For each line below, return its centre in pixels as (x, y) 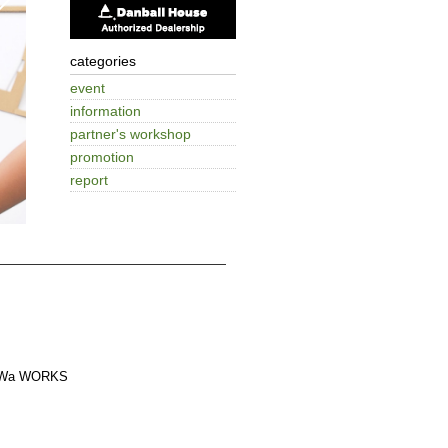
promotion (102, 156)
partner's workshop (130, 133)
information (105, 110)
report (89, 179)
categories (103, 60)
